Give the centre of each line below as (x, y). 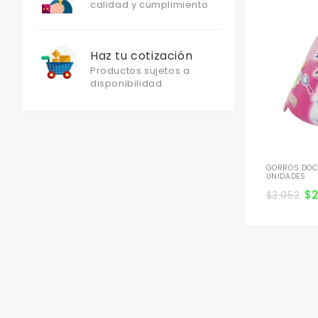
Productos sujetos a (140, 71)
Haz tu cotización (142, 56)
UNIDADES (286, 177)
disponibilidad (126, 83)
